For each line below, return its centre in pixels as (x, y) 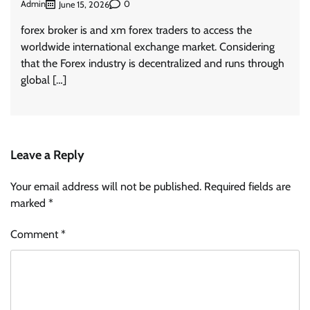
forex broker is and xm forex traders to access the (136, 30)
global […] (44, 80)
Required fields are (247, 186)
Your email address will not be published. (106, 186)
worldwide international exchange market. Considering (148, 46)
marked (29, 203)
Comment (36, 234)
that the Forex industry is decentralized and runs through (153, 63)
